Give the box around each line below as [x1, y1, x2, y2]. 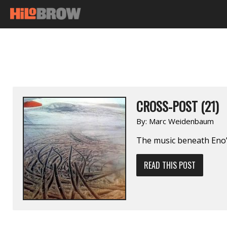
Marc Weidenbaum [149, 116, 214, 126]
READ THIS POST [144, 159, 196, 171]
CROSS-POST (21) [136, 96, 219, 116]
